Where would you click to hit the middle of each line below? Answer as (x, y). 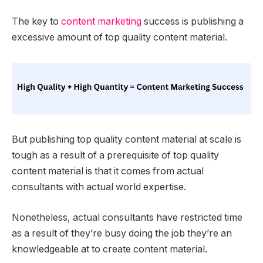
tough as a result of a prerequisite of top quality (115, 156)
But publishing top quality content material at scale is (127, 140)
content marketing (101, 21)
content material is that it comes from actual (108, 171)
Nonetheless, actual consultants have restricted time (127, 217)
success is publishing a (193, 21)
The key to (36, 21)
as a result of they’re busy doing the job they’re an (122, 233)
